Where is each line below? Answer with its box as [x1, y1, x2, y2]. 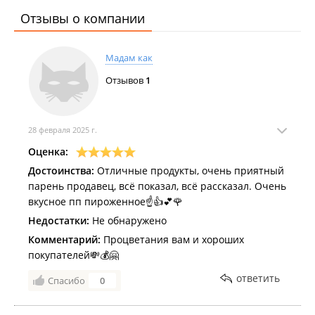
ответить [236, 271, 280, 285]
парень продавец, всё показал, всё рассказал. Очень [28, 179, 286, 193]
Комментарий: [28, 233, 101, 246]
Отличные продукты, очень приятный [94, 164, 284, 177]
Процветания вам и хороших [101, 233, 244, 246]
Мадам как [105, 51, 153, 64]
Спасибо [48, 274, 85, 287]
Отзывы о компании [20, 10, 145, 27]
